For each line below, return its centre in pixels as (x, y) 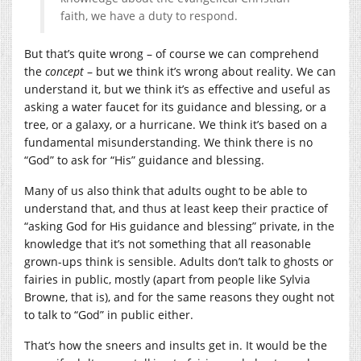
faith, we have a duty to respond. (149, 15)
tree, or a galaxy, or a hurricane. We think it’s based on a (176, 124)
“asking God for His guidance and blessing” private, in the (179, 226)
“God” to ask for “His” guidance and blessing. (144, 160)
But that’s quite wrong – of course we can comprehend (172, 53)
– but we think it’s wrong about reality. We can (212, 71)
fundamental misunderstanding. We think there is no (168, 142)
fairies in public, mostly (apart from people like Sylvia (167, 279)
